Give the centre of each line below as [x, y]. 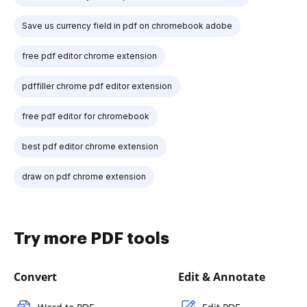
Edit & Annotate [222, 277]
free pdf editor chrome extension [89, 56]
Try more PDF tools [91, 238]
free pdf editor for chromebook [86, 116]
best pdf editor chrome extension [90, 146]
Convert [35, 277]
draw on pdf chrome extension [84, 176]
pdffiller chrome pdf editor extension [97, 86]
